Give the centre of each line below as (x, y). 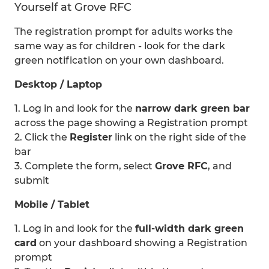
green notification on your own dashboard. (119, 60)
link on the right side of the (179, 137)
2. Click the (42, 137)
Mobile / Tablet (52, 204)
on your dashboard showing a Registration (142, 243)
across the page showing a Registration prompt (131, 123)
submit (32, 180)
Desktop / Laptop (58, 84)
